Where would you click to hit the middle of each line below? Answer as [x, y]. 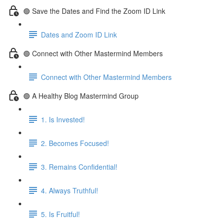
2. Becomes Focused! [75, 143]
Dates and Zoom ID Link [79, 34]
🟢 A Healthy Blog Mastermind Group [81, 95]
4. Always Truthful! [70, 190]
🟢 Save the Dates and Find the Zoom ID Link [94, 11]
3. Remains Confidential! [79, 166]
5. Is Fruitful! [60, 214]
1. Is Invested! [63, 119]
